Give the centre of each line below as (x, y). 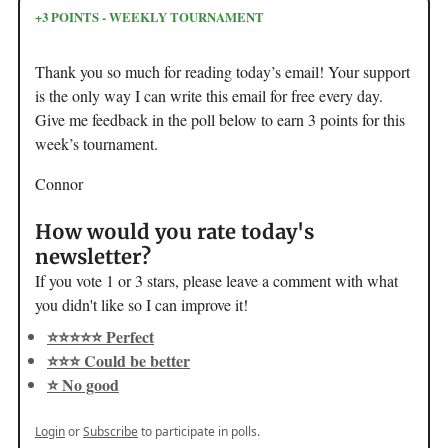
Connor (59, 183)
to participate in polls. (199, 431)
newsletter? (93, 256)
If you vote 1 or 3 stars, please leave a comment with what (216, 280)
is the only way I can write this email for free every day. (209, 95)
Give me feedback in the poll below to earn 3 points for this (220, 119)
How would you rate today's (174, 231)
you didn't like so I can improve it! (141, 304)
